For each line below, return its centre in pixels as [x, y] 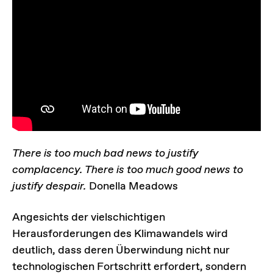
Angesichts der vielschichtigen [89, 217]
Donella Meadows [133, 186]
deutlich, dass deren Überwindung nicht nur [121, 250]
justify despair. [51, 186]
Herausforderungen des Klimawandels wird [120, 234]
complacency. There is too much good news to [128, 170]
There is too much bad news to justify [105, 153]
